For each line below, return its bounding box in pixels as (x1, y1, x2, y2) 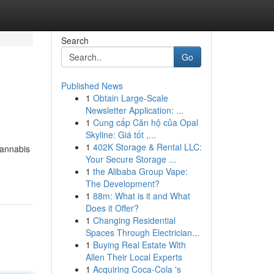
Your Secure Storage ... (85, 153, 176, 165)
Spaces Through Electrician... (85, 226, 199, 239)
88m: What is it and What (92, 190, 190, 202)
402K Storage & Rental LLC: (92, 141, 202, 153)
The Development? (85, 177, 160, 190)
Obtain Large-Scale (92, 92, 168, 104)
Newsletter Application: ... (85, 104, 183, 116)
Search (61, 34, 89, 46)
